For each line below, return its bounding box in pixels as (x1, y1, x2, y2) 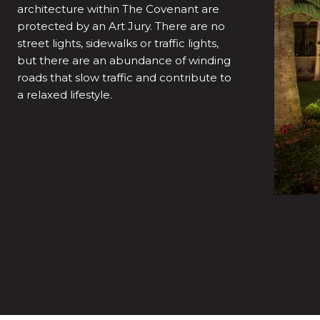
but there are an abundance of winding (17, 54, 231, 67)
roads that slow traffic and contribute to (17, 71, 231, 84)
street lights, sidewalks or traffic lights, (17, 36, 219, 50)
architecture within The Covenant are (17, 2, 219, 16)
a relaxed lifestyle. (17, 88, 112, 101)
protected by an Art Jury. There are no (17, 19, 225, 33)
